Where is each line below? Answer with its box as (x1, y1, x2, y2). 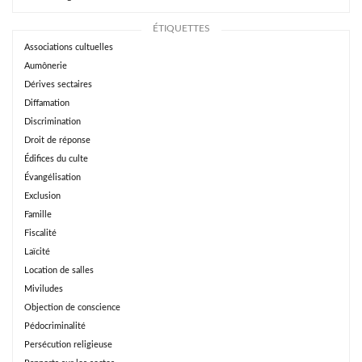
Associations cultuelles (24, 43, 113, 53)
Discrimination (24, 117, 81, 127)
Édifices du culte (24, 154, 88, 164)
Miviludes (24, 284, 63, 294)
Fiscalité (24, 229, 57, 238)
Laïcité (24, 247, 50, 257)
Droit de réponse (24, 136, 90, 145)
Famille (24, 210, 52, 220)
